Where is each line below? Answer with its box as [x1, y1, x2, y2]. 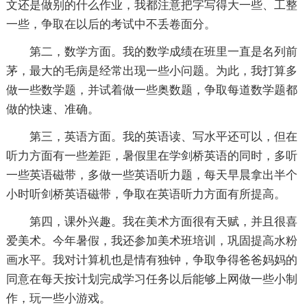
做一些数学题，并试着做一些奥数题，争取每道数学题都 [5, 84, 297, 97]
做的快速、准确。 [5, 103, 99, 116]
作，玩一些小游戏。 [5, 292, 111, 306]
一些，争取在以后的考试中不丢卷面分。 [5, 18, 216, 32]
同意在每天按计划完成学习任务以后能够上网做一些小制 [5, 273, 297, 286]
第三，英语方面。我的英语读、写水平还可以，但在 [29, 130, 297, 144]
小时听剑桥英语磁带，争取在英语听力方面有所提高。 [5, 188, 286, 201]
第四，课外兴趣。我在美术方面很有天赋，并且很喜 [29, 215, 297, 229]
